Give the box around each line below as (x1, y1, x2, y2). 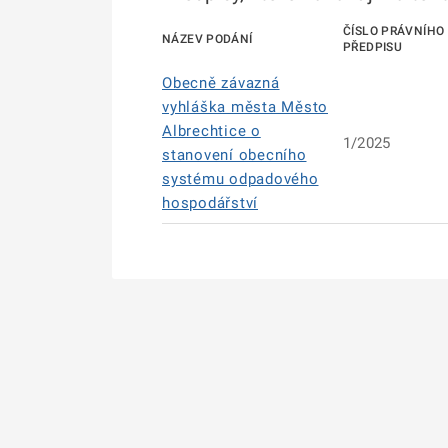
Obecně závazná (162, 74, 280, 92)
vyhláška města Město (162, 98, 328, 116)
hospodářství (162, 194, 258, 212)
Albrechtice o (162, 122, 261, 140)
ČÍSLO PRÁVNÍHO (343, 24, 445, 38)
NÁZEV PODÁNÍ (162, 32, 253, 46)
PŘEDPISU (343, 40, 402, 54)
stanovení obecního (162, 146, 307, 164)
